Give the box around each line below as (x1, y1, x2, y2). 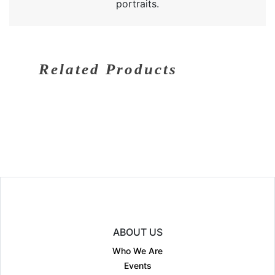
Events (123, 260, 152, 271)
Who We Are (112, 245, 163, 256)
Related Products (39, 60, 177, 77)
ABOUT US (112, 225, 163, 238)
